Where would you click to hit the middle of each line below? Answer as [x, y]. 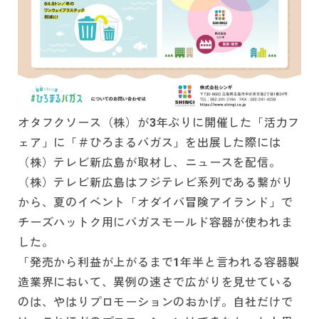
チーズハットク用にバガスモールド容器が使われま [156, 223]
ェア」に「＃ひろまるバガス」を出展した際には [150, 143]
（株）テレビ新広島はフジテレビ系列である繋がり [156, 183]
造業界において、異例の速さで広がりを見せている [156, 283]
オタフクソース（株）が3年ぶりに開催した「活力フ [159, 123]
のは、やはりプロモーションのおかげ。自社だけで [156, 303]
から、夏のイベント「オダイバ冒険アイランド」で [156, 203]
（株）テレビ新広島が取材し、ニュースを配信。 [150, 163]
